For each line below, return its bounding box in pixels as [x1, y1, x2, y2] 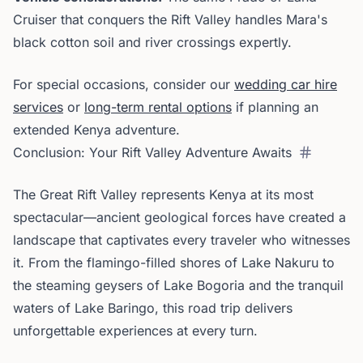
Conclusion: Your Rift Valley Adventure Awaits [13, 144, 292, 160]
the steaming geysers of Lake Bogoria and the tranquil [13, 277, 344, 293]
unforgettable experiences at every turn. [13, 322, 258, 339]
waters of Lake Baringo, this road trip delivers [13, 300, 293, 316]
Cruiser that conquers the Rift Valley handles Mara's [13, 11, 327, 28]
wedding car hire [234, 76, 337, 92]
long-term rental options [84, 99, 232, 115]
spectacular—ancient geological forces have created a [13, 209, 346, 225]
